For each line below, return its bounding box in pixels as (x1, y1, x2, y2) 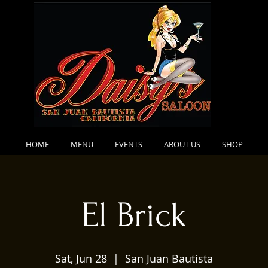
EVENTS (114, 139, 142, 150)
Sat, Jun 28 (55, 251, 107, 266)
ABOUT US (163, 139, 200, 150)
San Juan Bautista (125, 251, 213, 266)
